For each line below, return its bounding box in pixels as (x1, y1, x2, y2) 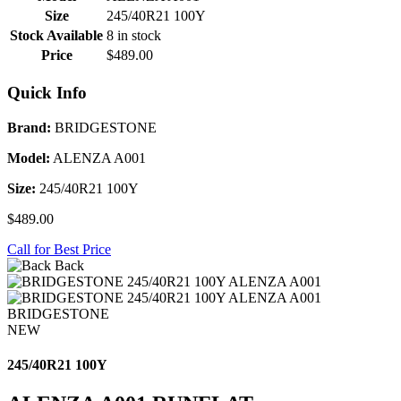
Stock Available (10, 28, 103, 44)
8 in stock (107, 28, 161, 44)
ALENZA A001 (50, 149, 146, 166)
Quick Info (7, 82, 87, 102)
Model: (7, 149, 50, 166)
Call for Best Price (7, 241, 111, 257)
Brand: (7, 119, 51, 135)
